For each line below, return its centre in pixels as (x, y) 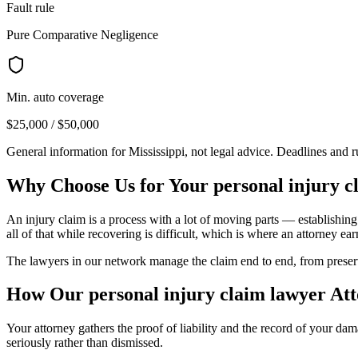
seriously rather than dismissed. (85, 343)
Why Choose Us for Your (110, 185)
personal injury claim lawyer (207, 294)
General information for (68, 151)
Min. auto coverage (55, 97)
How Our (48, 294)
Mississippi (157, 151)
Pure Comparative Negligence (82, 34)
